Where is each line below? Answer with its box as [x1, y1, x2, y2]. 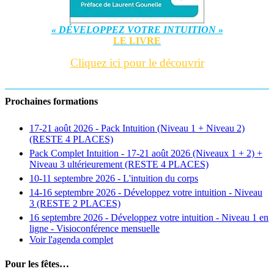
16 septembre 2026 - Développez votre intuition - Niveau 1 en [29, 212, 268, 223]
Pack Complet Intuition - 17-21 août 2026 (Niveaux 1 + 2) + [29, 148, 262, 159]
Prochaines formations [5, 96, 98, 107]
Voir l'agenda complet [29, 234, 113, 245]
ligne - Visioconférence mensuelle [29, 223, 160, 234]
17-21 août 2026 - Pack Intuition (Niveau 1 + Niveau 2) [29, 123, 245, 134]
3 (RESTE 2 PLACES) [29, 198, 120, 209]
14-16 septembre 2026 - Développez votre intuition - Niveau [29, 187, 262, 198]
